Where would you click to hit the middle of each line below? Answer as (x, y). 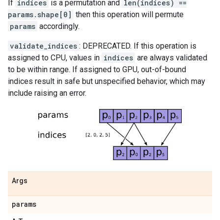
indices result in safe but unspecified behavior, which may (107, 81)
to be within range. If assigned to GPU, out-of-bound (97, 69)
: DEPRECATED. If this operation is (138, 46)
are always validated (171, 58)
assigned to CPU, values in (55, 58)
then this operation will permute (129, 14)
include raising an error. (47, 93)
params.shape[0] (40, 14)
